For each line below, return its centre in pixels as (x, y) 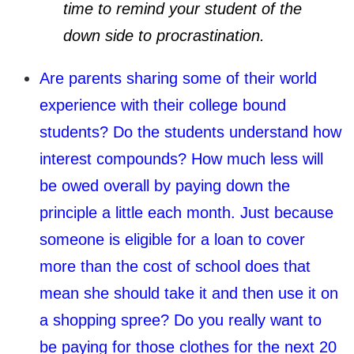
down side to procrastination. (164, 35)
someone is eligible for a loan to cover (172, 239)
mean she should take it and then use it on (189, 293)
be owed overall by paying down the (165, 185)
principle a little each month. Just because (186, 212)
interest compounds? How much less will (181, 158)
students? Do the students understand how (190, 132)
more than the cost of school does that (175, 266)
